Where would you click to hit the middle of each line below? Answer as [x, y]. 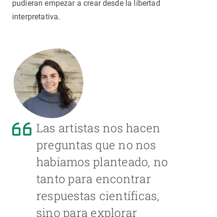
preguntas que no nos [96, 145]
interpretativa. [36, 17]
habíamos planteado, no [102, 162]
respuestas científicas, [98, 196]
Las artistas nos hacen [99, 128]
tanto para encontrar [94, 179]
